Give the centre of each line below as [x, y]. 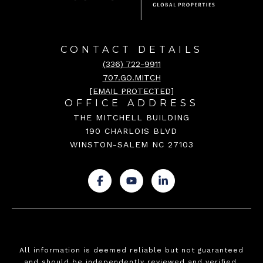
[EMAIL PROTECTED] [131, 91]
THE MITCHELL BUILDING [131, 118]
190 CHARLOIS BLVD [131, 131]
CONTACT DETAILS [131, 50]
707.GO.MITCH [131, 78]
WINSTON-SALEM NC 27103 [131, 145]
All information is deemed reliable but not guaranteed [131, 250]
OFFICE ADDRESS [131, 103]
